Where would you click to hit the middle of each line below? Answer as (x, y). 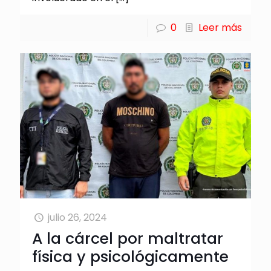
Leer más (220, 28)
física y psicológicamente (130, 256)
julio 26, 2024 (78, 217)
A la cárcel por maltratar (128, 238)
